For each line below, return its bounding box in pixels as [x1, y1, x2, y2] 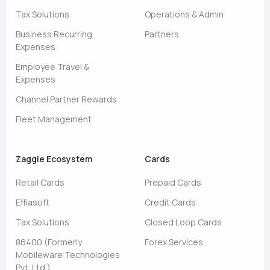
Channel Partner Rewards [16, 93, 117, 105]
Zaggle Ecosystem [16, 153, 92, 165]
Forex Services [145, 236, 203, 248]
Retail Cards [16, 177, 64, 188]
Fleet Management [16, 113, 92, 125]
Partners [145, 28, 179, 40]
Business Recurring [16, 28, 92, 40]
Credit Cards [145, 196, 196, 208]
